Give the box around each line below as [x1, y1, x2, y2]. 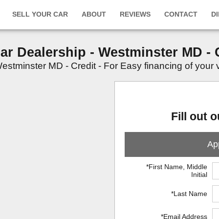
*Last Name [171, 189, 207, 197]
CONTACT [164, 10, 197, 18]
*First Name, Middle [146, 162, 207, 171]
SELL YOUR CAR [12, 10, 68, 18]
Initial [191, 170, 207, 178]
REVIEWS [120, 10, 151, 18]
